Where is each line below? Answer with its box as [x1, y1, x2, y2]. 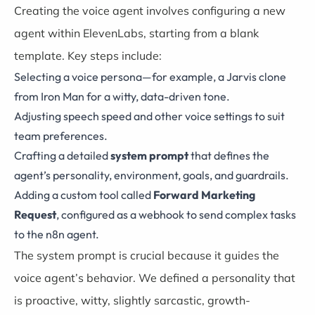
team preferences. [14, 129, 108, 143]
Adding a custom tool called [14, 188, 153, 202]
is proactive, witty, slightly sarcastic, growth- [14, 293, 250, 307]
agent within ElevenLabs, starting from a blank [14, 26, 259, 40]
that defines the [188, 148, 269, 162]
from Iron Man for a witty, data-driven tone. [14, 89, 230, 103]
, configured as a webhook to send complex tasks [56, 207, 296, 221]
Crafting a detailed [14, 148, 110, 162]
